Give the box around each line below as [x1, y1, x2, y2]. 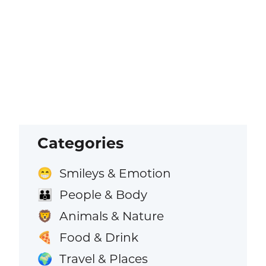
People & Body [59, 187, 147, 202]
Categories [37, 134, 124, 152]
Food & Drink [59, 230, 138, 245]
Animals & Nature [59, 208, 164, 224]
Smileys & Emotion [59, 166, 171, 181]
